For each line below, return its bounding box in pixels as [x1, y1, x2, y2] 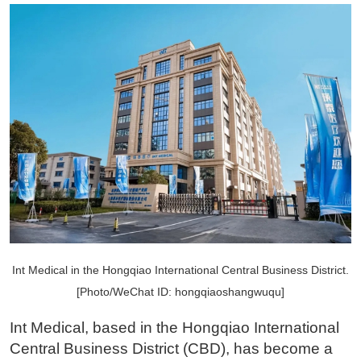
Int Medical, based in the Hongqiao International [9, 318, 339, 336]
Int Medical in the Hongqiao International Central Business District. [12, 263, 349, 276]
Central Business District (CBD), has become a [9, 339, 333, 357]
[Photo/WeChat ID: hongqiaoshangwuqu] [77, 284, 284, 298]
